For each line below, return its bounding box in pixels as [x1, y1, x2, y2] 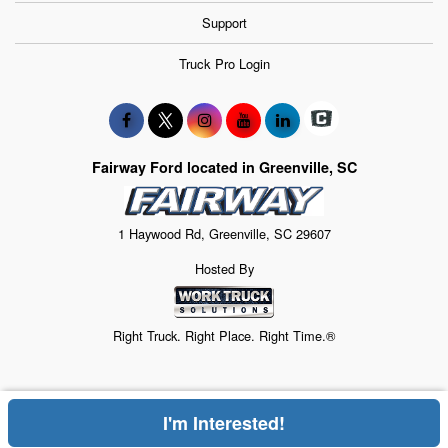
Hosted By [194, 259, 254, 279]
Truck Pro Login [178, 54, 270, 74]
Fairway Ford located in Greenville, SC [91, 156, 357, 177]
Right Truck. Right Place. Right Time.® [113, 325, 335, 345]
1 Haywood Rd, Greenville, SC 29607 [117, 223, 331, 243]
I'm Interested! [163, 410, 285, 436]
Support [201, 13, 247, 33]
